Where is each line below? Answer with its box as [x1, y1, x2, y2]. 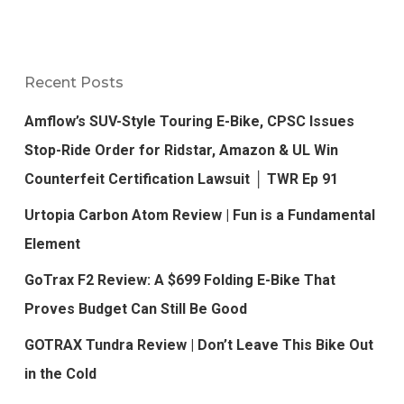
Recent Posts [23, 73, 124, 91]
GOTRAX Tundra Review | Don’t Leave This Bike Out [23, 335, 373, 353]
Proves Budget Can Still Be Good [23, 299, 247, 317]
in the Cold [23, 364, 96, 382]
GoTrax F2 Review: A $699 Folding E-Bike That [23, 271, 335, 289]
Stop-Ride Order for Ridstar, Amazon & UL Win [23, 141, 338, 159]
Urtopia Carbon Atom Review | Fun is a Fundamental [23, 206, 375, 224]
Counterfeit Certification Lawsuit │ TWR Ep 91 [23, 170, 338, 188]
